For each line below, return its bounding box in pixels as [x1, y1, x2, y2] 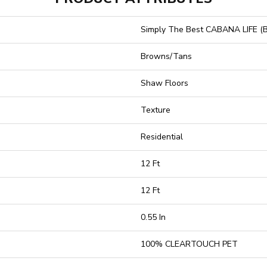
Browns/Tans [141, 51, 192, 62]
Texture [141, 104, 170, 116]
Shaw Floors [141, 77, 188, 89]
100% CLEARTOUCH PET [141, 238, 238, 250]
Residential [141, 131, 183, 142]
